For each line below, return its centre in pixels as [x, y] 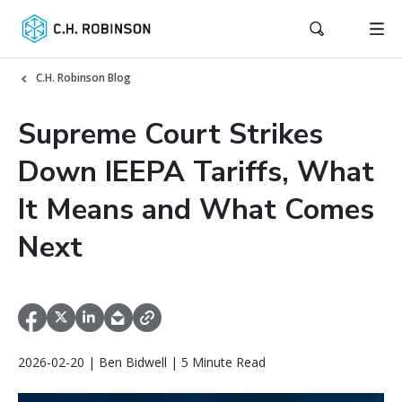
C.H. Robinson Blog [83, 78]
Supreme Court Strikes [170, 134]
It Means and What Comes [196, 210]
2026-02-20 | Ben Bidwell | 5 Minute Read [142, 363]
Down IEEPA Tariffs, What [196, 172]
